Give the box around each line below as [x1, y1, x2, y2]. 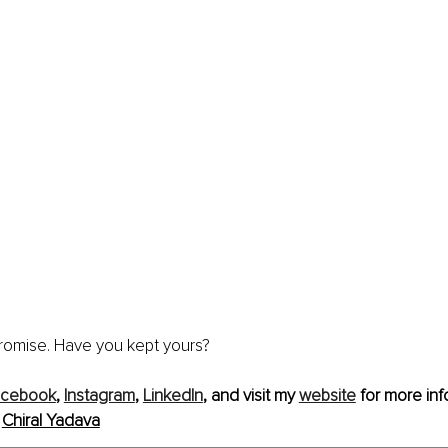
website [298, 384, 356, 406]
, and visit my [202, 384, 299, 406]
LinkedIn [142, 384, 203, 406]
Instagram [63, 384, 135, 406]
